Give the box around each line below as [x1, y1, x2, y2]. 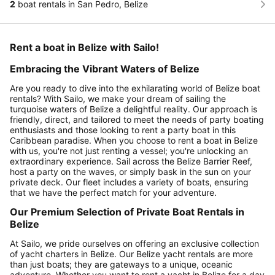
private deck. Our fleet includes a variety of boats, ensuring [10, 176, 249, 187]
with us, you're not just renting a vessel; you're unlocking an [10, 145, 248, 156]
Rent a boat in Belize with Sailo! [10, 41, 159, 53]
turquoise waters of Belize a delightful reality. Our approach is [10, 103, 257, 114]
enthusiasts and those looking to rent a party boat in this [10, 124, 236, 135]
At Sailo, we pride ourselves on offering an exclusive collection [10, 238, 259, 249]
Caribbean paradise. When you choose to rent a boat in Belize [10, 134, 258, 145]
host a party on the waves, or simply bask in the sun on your [10, 166, 251, 177]
